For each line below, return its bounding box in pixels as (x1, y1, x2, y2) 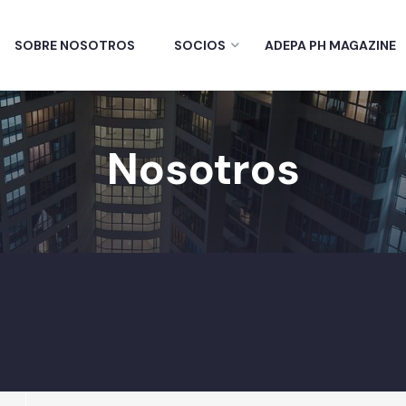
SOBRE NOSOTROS (14, 37, 135, 53)
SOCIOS (174, 37, 226, 53)
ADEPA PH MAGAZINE (265, 37, 396, 53)
